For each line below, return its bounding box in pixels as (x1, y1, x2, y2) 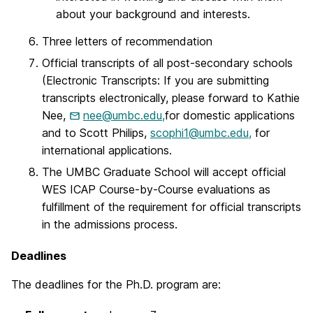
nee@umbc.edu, (83, 108, 165, 122)
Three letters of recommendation (42, 34, 212, 48)
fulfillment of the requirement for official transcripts (42, 200, 301, 214)
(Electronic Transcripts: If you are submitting (42, 73, 269, 87)
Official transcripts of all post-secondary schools (42, 55, 293, 70)
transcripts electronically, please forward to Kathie (42, 90, 300, 105)
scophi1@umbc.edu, (150, 125, 252, 140)
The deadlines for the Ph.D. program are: (11, 277, 221, 291)
